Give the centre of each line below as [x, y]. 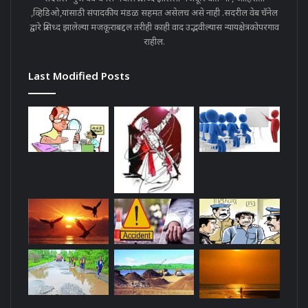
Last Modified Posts [79, 76]
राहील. [154, 42]
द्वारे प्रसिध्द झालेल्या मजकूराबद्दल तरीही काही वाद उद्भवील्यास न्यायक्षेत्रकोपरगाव [154, 27]
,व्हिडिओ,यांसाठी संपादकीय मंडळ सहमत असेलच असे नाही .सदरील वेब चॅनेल [154, 13]
